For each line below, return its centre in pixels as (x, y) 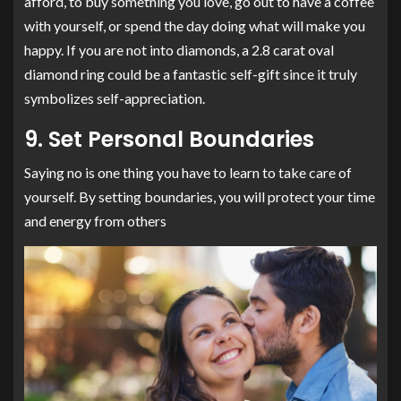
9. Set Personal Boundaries (169, 139)
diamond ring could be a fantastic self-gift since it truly (191, 73)
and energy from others (95, 220)
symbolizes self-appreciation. (115, 98)
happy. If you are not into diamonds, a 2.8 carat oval (179, 49)
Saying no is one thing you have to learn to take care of (188, 172)
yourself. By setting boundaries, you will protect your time (200, 196)
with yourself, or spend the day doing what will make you (195, 25)
